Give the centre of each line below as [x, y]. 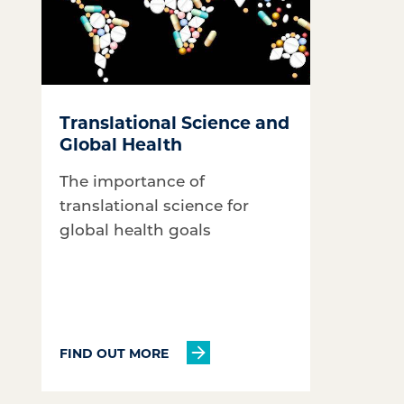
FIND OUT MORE [114, 353]
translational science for [154, 205]
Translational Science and [174, 122]
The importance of [132, 180]
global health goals [135, 229]
